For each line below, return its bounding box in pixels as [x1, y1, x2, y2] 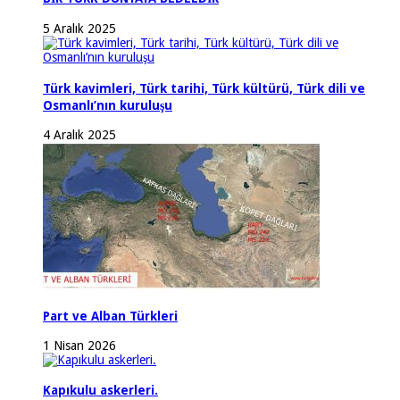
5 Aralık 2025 [43, 21, 116, 36]
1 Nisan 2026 [43, 338, 116, 354]
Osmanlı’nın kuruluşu [43, 97, 172, 112]
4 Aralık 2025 [43, 128, 116, 143]
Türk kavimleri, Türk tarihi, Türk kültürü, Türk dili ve [43, 80, 365, 96]
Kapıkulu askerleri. [43, 383, 158, 398]
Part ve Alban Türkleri [43, 308, 178, 323]
